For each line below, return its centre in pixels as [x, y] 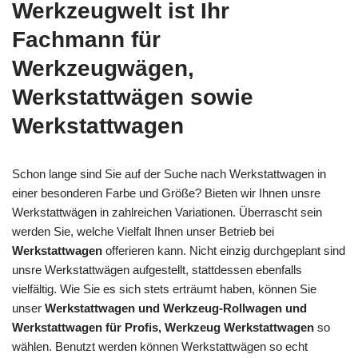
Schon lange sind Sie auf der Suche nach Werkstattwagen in [169, 173]
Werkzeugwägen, [103, 68]
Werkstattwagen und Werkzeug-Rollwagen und [176, 308]
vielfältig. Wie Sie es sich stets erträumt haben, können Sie [164, 288]
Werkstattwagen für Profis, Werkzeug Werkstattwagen [163, 327]
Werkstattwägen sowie [133, 97]
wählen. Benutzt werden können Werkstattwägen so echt [160, 346]
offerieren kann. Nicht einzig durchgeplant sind [224, 250]
